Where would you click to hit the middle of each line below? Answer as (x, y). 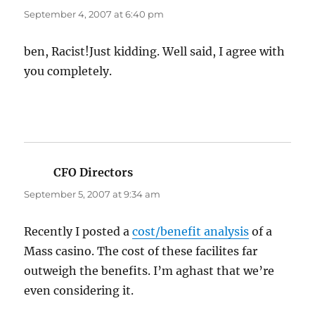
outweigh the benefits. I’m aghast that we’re (149, 271)
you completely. (68, 71)
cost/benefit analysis (191, 232)
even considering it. (79, 291)
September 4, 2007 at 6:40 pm (94, 14)
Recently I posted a (78, 232)
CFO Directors (94, 173)
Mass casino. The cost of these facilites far (141, 251)
